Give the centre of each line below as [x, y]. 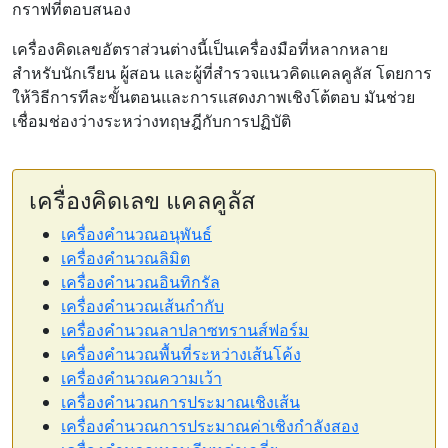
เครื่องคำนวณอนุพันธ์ [136, 234]
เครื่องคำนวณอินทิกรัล [140, 282]
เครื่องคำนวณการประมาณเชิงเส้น [180, 402]
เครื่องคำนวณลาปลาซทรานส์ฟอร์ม [185, 330]
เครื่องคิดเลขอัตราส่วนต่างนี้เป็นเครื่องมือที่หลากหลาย [200, 49]
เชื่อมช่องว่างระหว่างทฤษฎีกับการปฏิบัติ [151, 121]
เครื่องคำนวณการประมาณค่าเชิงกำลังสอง [210, 426]
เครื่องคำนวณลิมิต [125, 258]
